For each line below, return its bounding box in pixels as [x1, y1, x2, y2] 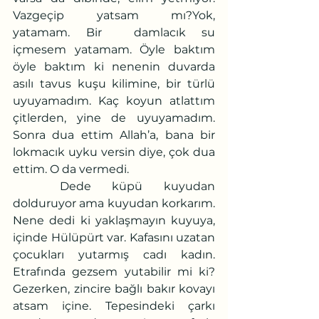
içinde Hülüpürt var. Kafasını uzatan [13, 230, 215, 244]
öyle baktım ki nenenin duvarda [13, 59, 215, 73]
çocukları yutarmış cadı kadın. [13, 247, 215, 261]
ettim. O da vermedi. [13, 162, 132, 176]
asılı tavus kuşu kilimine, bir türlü [13, 76, 215, 90]
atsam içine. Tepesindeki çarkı [13, 298, 215, 313]
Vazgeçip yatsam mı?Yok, [13, 8, 215, 22]
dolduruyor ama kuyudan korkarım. [13, 196, 215, 210]
